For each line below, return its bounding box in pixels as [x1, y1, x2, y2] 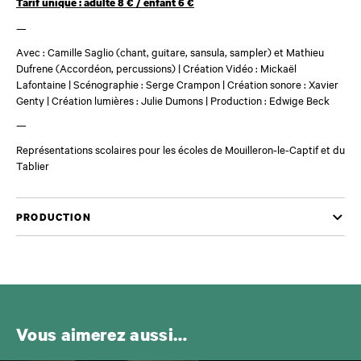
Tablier [16, 157, 49, 172]
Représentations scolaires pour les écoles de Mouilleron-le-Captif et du [16, 141, 345, 156]
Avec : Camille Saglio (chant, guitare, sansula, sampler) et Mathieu [16, 44, 324, 60]
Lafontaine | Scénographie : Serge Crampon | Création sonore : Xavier [16, 77, 338, 92]
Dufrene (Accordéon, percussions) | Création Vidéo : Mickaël [16, 60, 297, 76]
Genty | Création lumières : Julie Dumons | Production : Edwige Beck [16, 93, 330, 108]
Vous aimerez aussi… [16, 323, 188, 346]
